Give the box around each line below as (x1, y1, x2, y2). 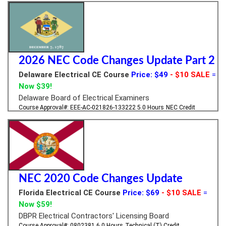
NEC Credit (166, 103, 195, 111)
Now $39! (19, 81, 52, 91)
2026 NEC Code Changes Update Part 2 (19, 54, 215, 66)
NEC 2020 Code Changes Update (19, 173, 183, 184)
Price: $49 (131, 70, 168, 79)
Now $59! (19, 199, 52, 209)
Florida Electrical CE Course (19, 188, 121, 197)
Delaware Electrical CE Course (19, 70, 129, 79)
